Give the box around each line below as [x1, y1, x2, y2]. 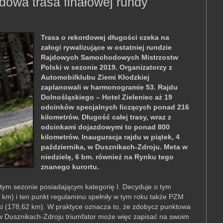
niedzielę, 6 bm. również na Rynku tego [41, 153, 174, 161]
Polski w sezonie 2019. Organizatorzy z [41, 63, 173, 72]
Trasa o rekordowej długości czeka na [41, 33, 170, 42]
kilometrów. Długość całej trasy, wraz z [41, 113, 172, 121]
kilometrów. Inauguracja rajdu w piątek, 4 [41, 133, 180, 141]
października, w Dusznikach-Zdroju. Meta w [41, 143, 188, 151]
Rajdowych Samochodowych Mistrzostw [41, 53, 179, 62]
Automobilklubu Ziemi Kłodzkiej [41, 73, 150, 82]
